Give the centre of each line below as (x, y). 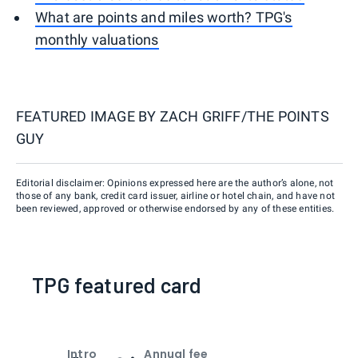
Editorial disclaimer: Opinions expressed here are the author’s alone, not (175, 183)
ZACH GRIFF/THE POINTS (244, 116)
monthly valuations (97, 39)
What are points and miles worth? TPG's (164, 17)
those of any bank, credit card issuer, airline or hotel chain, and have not (176, 195)
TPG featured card (117, 284)
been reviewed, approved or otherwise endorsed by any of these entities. (175, 208)
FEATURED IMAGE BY (88, 116)
